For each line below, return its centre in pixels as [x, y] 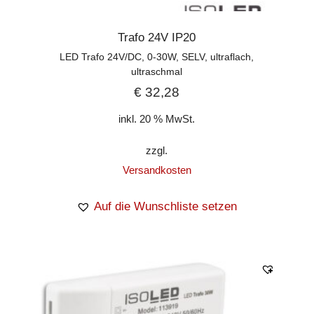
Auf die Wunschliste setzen [166, 207]
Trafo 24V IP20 [157, 37]
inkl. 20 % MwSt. [157, 119]
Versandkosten [157, 170]
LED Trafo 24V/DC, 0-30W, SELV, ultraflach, [157, 56]
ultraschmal [157, 71]
